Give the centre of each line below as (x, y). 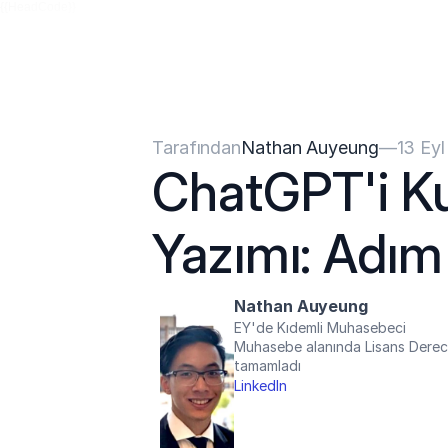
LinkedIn (260, 385)
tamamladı (268, 365)
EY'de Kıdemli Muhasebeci (320, 327)
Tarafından (196, 147)
